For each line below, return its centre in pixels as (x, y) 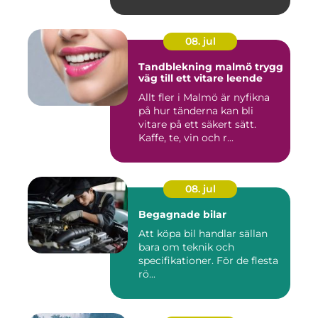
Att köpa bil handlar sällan (203, 234)
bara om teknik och (186, 247)
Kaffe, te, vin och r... (186, 138)
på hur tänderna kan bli (196, 111)
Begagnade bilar (182, 215)
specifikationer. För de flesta (208, 261)
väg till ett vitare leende (201, 78)
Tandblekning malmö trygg (197, 67)
